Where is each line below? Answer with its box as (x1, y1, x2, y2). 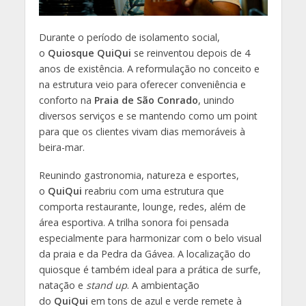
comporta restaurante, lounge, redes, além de (38, 199, 246, 213)
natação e (38, 278, 86, 292)
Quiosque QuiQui (47, 46, 131, 59)
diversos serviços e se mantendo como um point (38, 109, 258, 122)
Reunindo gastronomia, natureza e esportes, (38, 168, 239, 182)
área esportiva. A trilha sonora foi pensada (38, 215, 229, 229)
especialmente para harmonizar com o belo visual (38, 231, 262, 245)
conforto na (38, 93, 94, 107)
